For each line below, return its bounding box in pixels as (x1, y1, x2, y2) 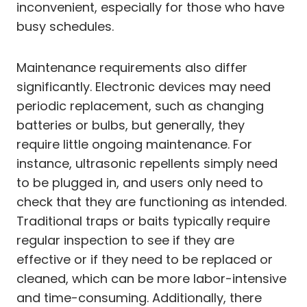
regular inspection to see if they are (16, 231, 234, 249)
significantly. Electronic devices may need (16, 77, 271, 95)
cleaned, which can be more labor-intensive (16, 269, 286, 287)
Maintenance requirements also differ (16, 58, 247, 76)
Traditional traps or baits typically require (16, 212, 270, 230)
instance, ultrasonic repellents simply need (16, 154, 278, 172)
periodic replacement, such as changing (16, 97, 264, 114)
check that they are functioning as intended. (16, 193, 286, 210)
